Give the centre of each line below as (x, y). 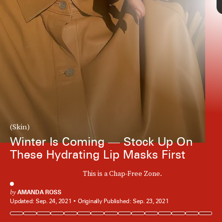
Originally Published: (105, 201)
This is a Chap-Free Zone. (122, 174)
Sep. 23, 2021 (151, 201)
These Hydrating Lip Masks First (98, 155)
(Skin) (20, 127)
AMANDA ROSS (39, 192)
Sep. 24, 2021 (54, 201)
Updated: (23, 201)
